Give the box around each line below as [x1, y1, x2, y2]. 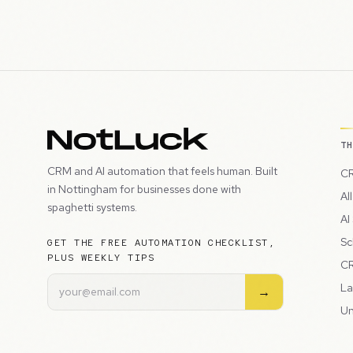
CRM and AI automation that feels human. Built [47, 163, 277, 178]
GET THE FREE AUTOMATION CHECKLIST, [47, 236, 275, 249]
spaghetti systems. [47, 199, 137, 214]
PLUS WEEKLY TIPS [47, 251, 154, 264]
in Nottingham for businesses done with [47, 181, 241, 196]
